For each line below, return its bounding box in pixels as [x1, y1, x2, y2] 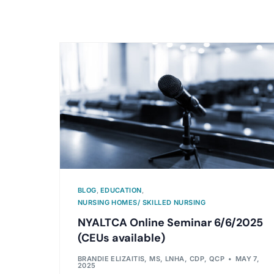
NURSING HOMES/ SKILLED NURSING [77, 198, 206, 207]
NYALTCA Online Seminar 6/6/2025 [77, 215, 263, 231]
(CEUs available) [77, 231, 165, 246]
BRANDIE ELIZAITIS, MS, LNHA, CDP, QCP [77, 254, 225, 264]
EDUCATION [100, 186, 142, 195]
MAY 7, [235, 254, 260, 264]
